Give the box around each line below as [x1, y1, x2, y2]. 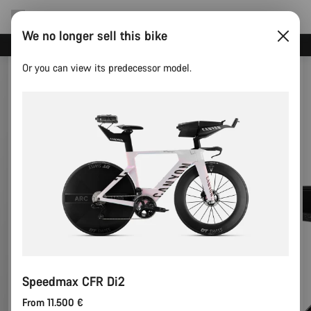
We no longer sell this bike [22, 27, 167, 44]
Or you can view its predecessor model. [22, 61, 192, 74]
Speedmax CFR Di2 [22, 272, 125, 289]
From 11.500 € [22, 295, 83, 309]
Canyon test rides [122, 40, 180, 50]
